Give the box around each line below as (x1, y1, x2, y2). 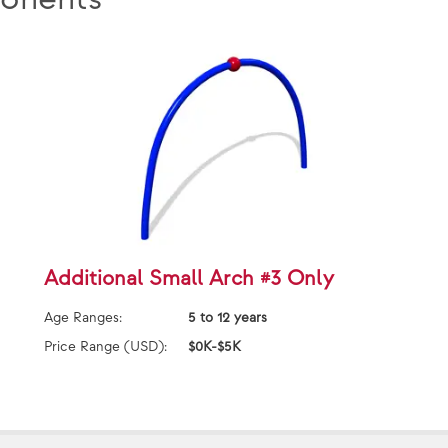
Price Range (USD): (44, 338, 167, 356)
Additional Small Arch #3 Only (44, 266, 334, 292)
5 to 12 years (188, 309, 267, 327)
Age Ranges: (44, 309, 122, 327)
